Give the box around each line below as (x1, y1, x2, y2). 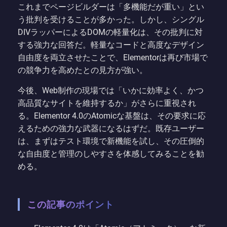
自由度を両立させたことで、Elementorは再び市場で (18, 52, 208, 62)
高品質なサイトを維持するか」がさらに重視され (18, 98, 196, 108)
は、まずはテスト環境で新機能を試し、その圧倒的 (18, 136, 204, 146)
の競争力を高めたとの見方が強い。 (18, 65, 147, 75)
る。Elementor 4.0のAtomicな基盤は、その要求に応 (18, 110, 206, 121)
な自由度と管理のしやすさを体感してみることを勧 (18, 148, 204, 159)
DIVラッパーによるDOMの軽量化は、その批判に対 (18, 27, 203, 37)
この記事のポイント (27, 199, 114, 210)
